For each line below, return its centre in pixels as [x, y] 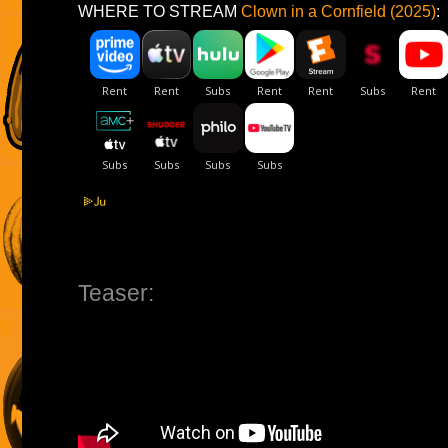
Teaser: [116, 292]
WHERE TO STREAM [159, 11]
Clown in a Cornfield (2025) [338, 11]
